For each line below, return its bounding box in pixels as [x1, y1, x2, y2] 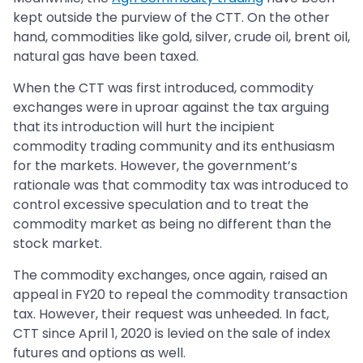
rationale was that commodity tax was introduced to [13, 176, 348, 195]
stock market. [13, 234, 102, 254]
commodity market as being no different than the [13, 215, 331, 234]
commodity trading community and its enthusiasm [13, 137, 335, 156]
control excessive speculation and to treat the [13, 195, 309, 215]
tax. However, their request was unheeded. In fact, [13, 305, 329, 324]
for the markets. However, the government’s [13, 156, 297, 176]
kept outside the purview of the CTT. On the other [13, 8, 330, 28]
